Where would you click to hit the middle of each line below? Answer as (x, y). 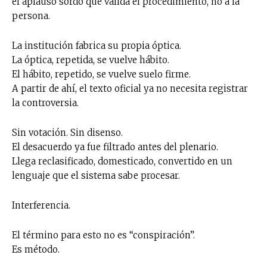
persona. (31, 15)
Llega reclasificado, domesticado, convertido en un (122, 161)
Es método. (36, 249)
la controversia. (45, 103)
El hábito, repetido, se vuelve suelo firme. (101, 74)
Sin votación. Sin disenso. (67, 132)
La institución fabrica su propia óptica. (97, 45)
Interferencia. (41, 205)
